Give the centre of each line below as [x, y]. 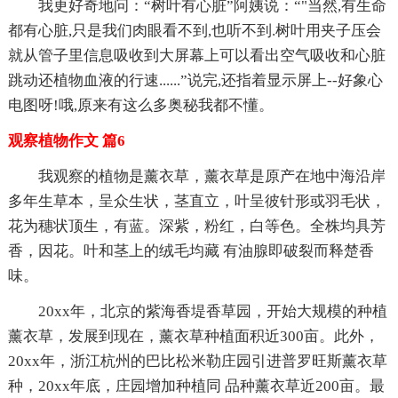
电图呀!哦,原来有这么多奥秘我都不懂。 [140, 105]
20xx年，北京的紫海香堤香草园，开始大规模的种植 [212, 311]
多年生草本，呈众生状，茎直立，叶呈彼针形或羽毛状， [196, 201]
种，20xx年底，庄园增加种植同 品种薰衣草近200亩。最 [196, 386]
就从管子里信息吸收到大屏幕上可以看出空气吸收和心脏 [196, 55]
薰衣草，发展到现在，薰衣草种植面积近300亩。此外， [193, 336]
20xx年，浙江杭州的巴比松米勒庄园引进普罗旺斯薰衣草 [197, 361]
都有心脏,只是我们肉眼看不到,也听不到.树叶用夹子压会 [194, 30]
